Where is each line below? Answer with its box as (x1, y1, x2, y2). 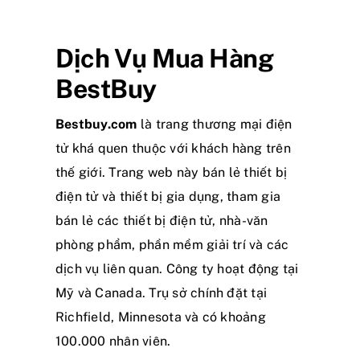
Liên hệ (20, 65, 69, 82)
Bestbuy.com (55, 117, 137, 133)
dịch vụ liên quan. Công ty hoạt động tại (55, 261, 299, 277)
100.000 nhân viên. (55, 333, 171, 350)
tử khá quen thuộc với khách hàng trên (55, 141, 291, 157)
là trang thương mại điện (137, 117, 292, 133)
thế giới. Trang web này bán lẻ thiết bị (55, 165, 288, 181)
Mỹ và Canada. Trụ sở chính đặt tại (55, 285, 268, 301)
